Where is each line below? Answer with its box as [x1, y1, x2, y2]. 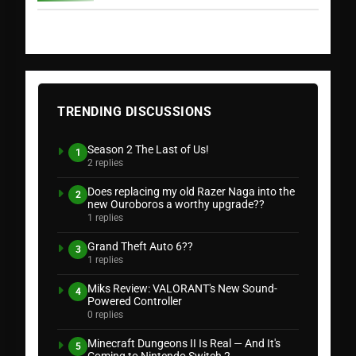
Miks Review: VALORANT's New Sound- [87, 282, 277, 296]
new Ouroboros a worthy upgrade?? [87, 198, 265, 211]
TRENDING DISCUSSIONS [57, 104, 211, 120]
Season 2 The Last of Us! [87, 143, 209, 157]
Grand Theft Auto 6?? [87, 240, 193, 253]
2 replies [87, 157, 123, 169]
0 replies [87, 309, 123, 321]
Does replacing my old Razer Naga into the [87, 185, 295, 199]
